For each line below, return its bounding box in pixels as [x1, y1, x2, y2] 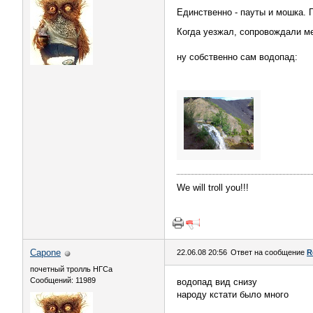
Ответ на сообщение [231, 248, 307, 256]
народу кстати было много [177, 289, 289, 300]
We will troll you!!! [177, 182, 249, 193]
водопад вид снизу [177, 277, 257, 287]
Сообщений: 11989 [30, 276, 96, 284]
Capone [30, 247, 61, 258]
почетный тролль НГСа [30, 265, 112, 273]
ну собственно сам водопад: [177, 52, 298, 62]
